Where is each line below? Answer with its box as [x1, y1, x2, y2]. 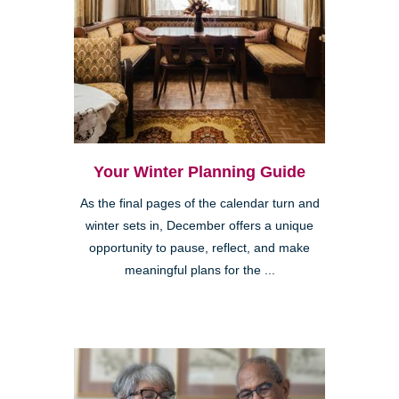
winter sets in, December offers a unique [85, 219, 313, 233]
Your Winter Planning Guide [94, 163, 305, 182]
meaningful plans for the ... [124, 264, 275, 278]
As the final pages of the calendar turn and [79, 197, 320, 211]
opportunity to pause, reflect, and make [89, 241, 310, 256]
